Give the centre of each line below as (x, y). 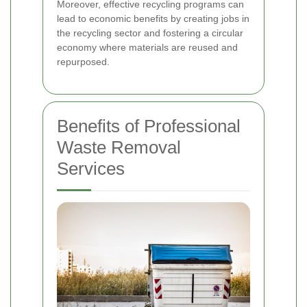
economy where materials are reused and (147, 47)
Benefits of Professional (149, 126)
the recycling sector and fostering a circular (150, 33)
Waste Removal (119, 147)
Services (91, 168)
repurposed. (83, 61)
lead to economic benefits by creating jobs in (153, 18)
